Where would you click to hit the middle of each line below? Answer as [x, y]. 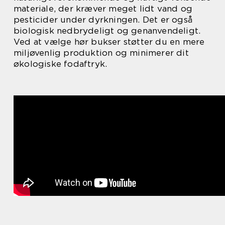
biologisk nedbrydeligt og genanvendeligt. [107, 31]
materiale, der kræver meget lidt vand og [103, 9]
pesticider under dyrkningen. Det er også [103, 20]
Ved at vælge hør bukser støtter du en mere [109, 42]
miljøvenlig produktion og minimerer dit [101, 53]
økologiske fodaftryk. [61, 64]
